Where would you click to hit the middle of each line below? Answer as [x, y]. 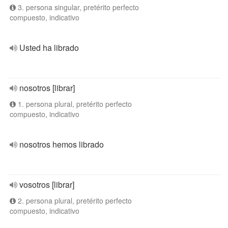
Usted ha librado [49, 48]
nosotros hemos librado [62, 144]
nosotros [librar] [47, 88]
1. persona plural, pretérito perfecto [74, 104]
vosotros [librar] [47, 184]
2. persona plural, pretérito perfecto [74, 201]
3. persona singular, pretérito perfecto [77, 7]
